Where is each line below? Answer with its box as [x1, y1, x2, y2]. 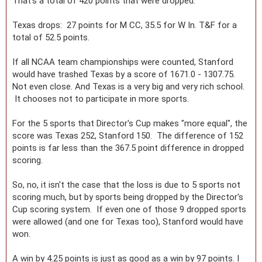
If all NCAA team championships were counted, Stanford [12, 56, 233, 67]
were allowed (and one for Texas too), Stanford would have [12, 216, 243, 227]
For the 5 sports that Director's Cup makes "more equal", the [12, 118, 247, 129]
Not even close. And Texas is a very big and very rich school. [12, 81, 244, 92]
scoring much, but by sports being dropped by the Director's [12, 191, 243, 202]
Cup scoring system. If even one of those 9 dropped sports [12, 204, 246, 215]
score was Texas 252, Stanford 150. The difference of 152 [12, 130, 243, 141]
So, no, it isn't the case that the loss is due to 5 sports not [12, 179, 240, 190]
